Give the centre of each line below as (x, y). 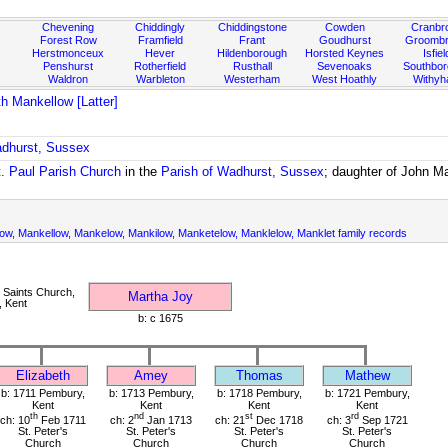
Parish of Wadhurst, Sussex (243, 171)
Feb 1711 (62, 419)
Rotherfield (160, 66)
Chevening (68, 27)
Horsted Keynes (345, 53)
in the (141, 171)
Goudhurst (344, 40)
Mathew (367, 375)
